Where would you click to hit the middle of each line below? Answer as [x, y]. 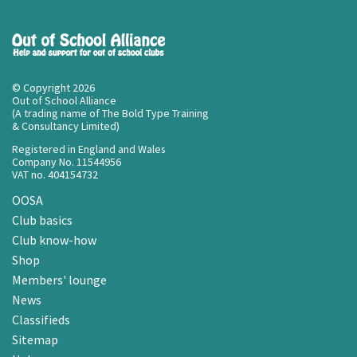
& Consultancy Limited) [66, 126]
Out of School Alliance [64, 100]
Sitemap [35, 339]
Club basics [42, 220]
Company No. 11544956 [67, 161]
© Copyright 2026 [53, 88]
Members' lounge [59, 280]
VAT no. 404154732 [55, 174]
